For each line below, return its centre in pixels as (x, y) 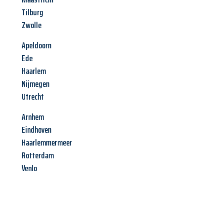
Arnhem (33, 117)
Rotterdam (38, 156)
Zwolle (32, 25)
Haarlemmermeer (47, 143)
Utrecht (33, 97)
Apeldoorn (37, 46)
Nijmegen (36, 84)
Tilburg (33, 13)
